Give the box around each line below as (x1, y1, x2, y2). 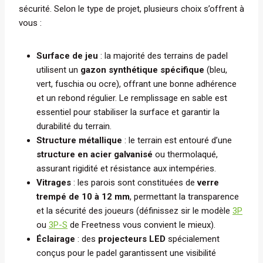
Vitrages (36, 177, 71, 188)
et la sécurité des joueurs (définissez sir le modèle (36, 205, 232, 217)
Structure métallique (36, 135, 122, 146)
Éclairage (36, 234, 75, 245)
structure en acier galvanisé (36, 149, 153, 160)
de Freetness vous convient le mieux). (68, 220, 215, 231)
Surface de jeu (36, 50, 98, 62)
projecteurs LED (98, 234, 166, 245)
